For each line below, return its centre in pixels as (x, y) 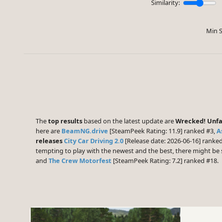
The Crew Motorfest (80, 161)
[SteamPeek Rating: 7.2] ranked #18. (165, 161)
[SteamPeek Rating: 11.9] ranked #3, (162, 131)
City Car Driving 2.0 (94, 141)
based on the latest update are (129, 121)
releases (49, 141)
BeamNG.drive (85, 131)
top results (65, 121)
